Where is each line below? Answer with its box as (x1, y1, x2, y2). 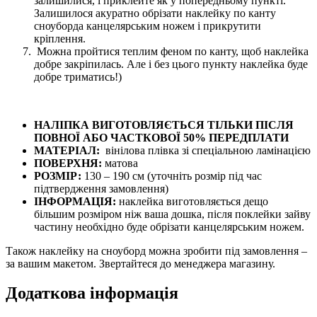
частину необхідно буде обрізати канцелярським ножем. (34, 220, 304, 233)
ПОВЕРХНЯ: (34, 156, 102, 169)
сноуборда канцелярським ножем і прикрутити (34, 19, 261, 32)
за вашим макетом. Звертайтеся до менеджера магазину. (6, 257, 275, 270)
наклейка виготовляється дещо (116, 195, 268, 207)
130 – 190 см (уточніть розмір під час (81, 169, 262, 182)
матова (102, 156, 138, 169)
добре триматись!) (34, 70, 122, 83)
